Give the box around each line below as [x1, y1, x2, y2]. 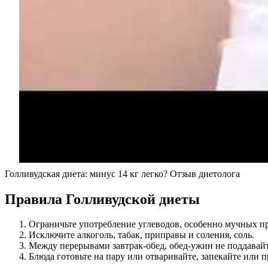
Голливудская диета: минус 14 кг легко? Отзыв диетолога [5, 168, 240, 179]
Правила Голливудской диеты [5, 191, 200, 207]
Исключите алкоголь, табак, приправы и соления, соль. [29, 230, 254, 240]
